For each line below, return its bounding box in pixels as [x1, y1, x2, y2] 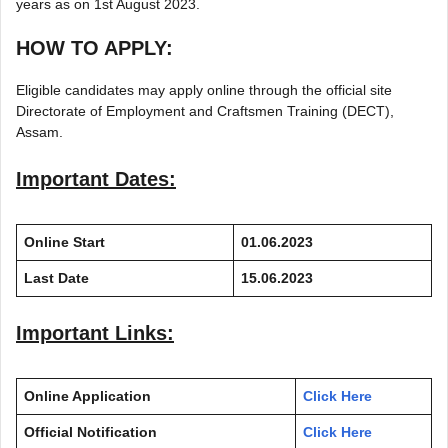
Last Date [24, 269, 89, 286]
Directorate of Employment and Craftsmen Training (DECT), [16, 102, 394, 119]
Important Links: [16, 321, 174, 344]
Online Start [24, 233, 105, 250]
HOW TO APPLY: [16, 36, 173, 59]
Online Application [24, 387, 151, 404]
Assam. [16, 123, 63, 140]
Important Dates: [16, 167, 176, 190]
